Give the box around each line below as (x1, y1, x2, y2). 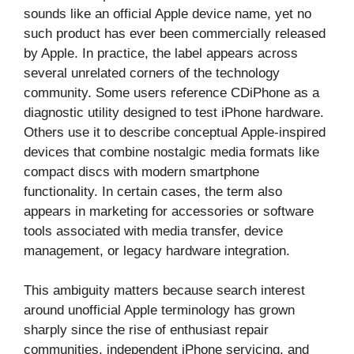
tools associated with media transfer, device (24, 223, 283, 239)
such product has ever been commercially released (24, 25, 326, 41)
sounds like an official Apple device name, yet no (24, 6, 311, 21)
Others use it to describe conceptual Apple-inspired (24, 124, 326, 140)
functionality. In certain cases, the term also (24, 183, 282, 199)
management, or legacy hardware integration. (24, 243, 290, 258)
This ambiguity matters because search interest (24, 283, 305, 299)
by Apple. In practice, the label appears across (24, 45, 298, 61)
